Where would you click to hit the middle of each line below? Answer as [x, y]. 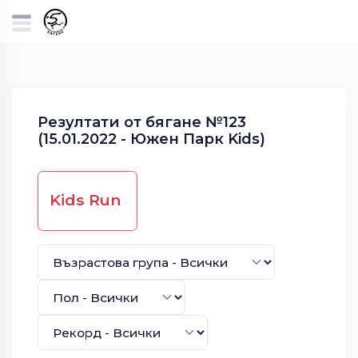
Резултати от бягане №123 [141, 121]
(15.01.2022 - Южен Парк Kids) [151, 138]
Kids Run [85, 199]
